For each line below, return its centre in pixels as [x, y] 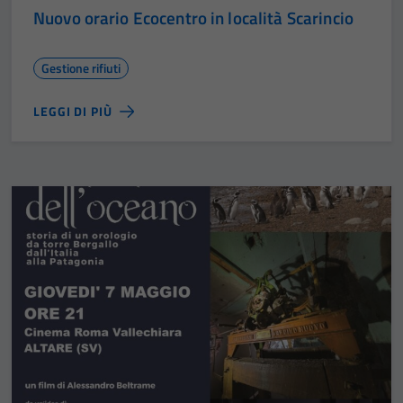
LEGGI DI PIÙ [73, 111]
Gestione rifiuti [81, 67]
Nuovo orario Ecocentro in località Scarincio [193, 17]
